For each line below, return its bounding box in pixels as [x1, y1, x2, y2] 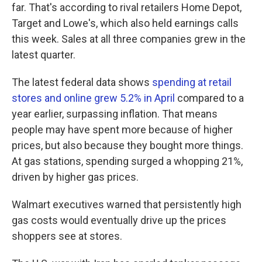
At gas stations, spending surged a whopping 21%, [12, 155, 243, 167]
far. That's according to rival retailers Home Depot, [12, 1, 242, 13]
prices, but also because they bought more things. [12, 139, 243, 151]
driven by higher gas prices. [12, 171, 139, 183]
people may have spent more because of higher [12, 123, 233, 136]
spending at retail [152, 76, 232, 88]
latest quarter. [12, 49, 75, 61]
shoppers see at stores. [12, 230, 122, 242]
